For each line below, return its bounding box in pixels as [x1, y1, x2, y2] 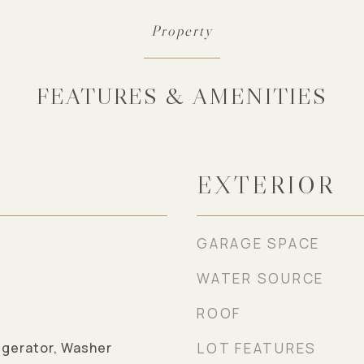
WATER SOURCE [197, 269, 324, 288]
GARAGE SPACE [197, 234, 320, 253]
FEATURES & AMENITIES [37, 82, 327, 110]
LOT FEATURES [197, 339, 317, 357]
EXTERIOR [197, 171, 335, 200]
